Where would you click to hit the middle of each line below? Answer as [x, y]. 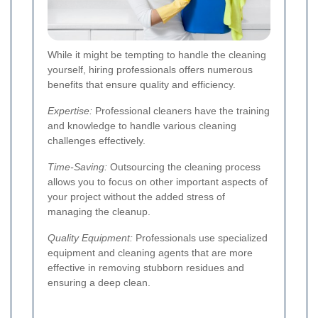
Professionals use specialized [200, 238]
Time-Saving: [77, 167]
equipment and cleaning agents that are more [150, 253]
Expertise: [70, 111]
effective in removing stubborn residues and [146, 268]
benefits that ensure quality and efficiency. [142, 85]
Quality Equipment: [90, 238]
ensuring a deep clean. [99, 283]
